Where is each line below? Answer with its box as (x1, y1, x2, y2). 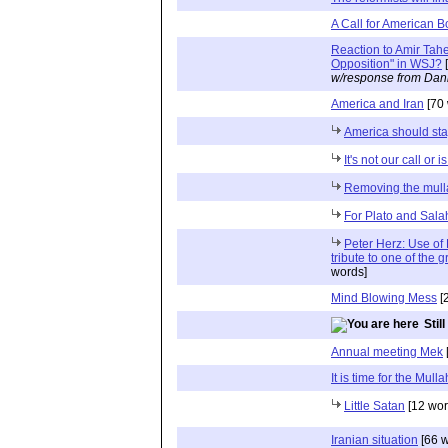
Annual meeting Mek (331, 344, 443, 359)
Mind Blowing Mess (331, 290, 437, 305)
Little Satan (344, 398, 405, 413)
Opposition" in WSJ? (331, 56, 442, 71)
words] (331, 264, 367, 279)
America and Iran (331, 96, 424, 111)
